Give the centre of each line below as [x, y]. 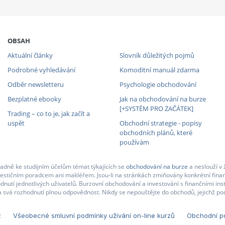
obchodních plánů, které [156, 132]
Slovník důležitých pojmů [157, 55]
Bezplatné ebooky [34, 99]
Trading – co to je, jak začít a [48, 113]
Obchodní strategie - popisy [160, 123]
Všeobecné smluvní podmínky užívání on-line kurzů [94, 215]
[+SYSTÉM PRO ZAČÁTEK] [156, 108]
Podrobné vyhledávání [41, 70]
